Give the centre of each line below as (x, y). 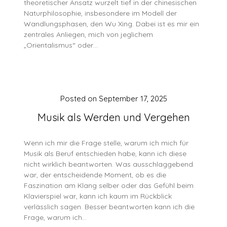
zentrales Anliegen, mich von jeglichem (89, 34)
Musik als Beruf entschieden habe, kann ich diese (105, 154)
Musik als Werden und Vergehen (113, 117)
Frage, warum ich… (55, 217)
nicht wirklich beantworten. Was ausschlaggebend (109, 164)
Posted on (79, 99)
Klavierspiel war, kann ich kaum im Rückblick (98, 196)
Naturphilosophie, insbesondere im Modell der (101, 13)
